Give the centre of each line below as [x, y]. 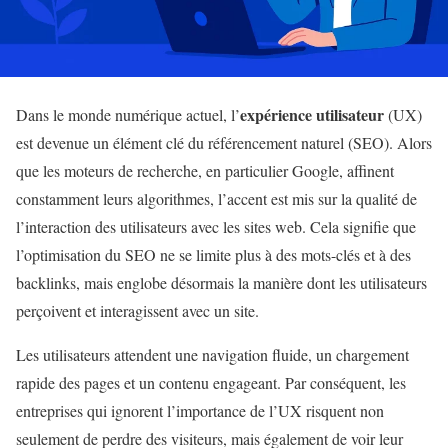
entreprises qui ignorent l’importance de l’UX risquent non [200, 410]
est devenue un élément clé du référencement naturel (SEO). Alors [224, 142]
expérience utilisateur [312, 114]
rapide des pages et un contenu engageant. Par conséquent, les [211, 382]
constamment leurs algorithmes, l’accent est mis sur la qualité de [216, 198]
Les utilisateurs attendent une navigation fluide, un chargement [212, 354]
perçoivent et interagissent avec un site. [137, 310]
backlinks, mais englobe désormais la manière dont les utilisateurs [221, 282]
